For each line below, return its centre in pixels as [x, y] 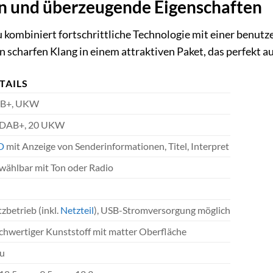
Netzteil [77, 210]
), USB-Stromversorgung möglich [162, 210]
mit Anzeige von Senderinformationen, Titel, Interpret [116, 146]
